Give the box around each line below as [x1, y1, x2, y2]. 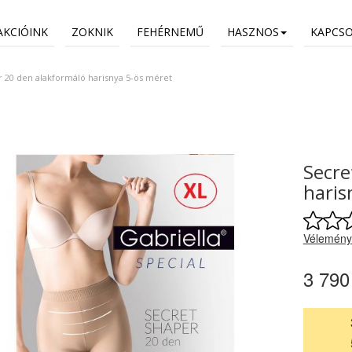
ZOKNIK [71, 24, 113, 39]
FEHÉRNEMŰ [137, 24, 203, 39]
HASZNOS [227, 24, 279, 39]
